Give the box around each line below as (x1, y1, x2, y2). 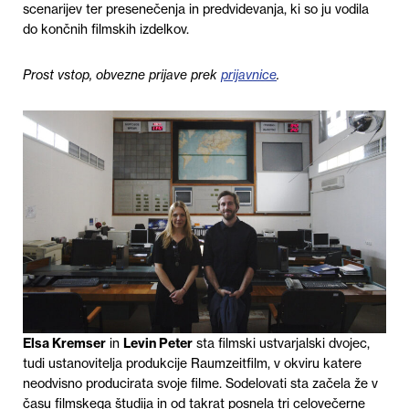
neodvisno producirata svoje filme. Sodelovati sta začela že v (23, 375, 378, 393)
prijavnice (221, 67, 277, 83)
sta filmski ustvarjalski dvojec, (193, 335, 370, 352)
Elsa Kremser (23, 335, 106, 352)
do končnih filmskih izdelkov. (23, 21, 193, 37)
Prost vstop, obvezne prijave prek (23, 67, 221, 83)
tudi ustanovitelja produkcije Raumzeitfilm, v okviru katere (23, 355, 362, 372)
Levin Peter (123, 335, 193, 352)
